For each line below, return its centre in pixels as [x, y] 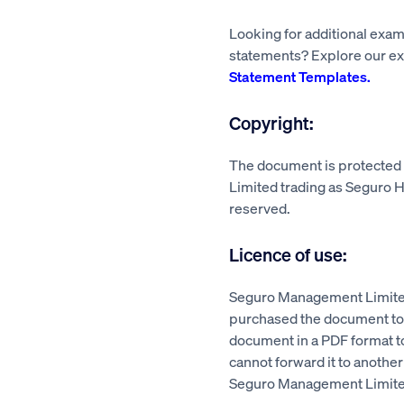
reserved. [260, 208]
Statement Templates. [300, 76]
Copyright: [271, 123]
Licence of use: [288, 254]
